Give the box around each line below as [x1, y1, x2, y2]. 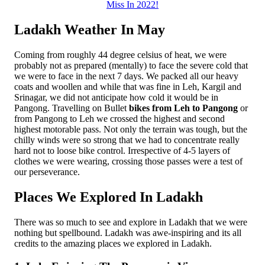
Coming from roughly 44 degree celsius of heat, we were [14, 50, 227, 60]
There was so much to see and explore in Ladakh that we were [14, 216, 247, 227]
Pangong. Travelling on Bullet [14, 103, 129, 114]
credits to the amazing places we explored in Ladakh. [14, 238, 214, 248]
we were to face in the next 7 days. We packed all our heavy [14, 71, 238, 82]
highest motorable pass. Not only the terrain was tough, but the [14, 124, 247, 135]
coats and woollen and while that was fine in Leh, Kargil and [14, 82, 241, 92]
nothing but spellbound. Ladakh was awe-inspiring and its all [14, 227, 241, 238]
